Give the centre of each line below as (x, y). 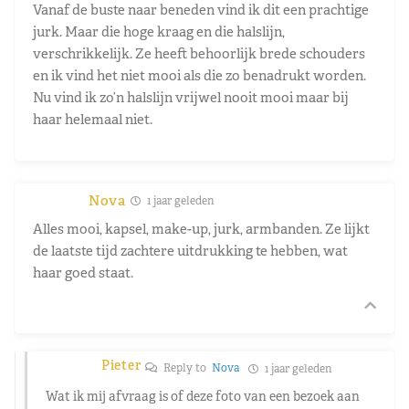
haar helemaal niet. (93, 119)
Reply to (187, 367)
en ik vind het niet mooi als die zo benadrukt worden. (199, 75)
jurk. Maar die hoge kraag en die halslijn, (159, 31)
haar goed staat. (83, 272)
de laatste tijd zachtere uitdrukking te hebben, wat (190, 250)
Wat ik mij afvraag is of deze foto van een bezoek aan (203, 396)
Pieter (121, 365)
